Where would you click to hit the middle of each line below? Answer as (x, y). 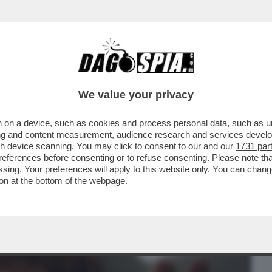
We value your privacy (136, 95)
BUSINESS (32, 77)
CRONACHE (156, 77)
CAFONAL (93, 77)
